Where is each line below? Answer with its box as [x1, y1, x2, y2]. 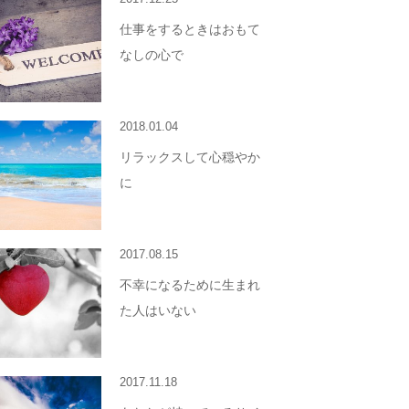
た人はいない [119, 303, 196, 318]
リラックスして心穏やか [119, 150, 260, 164]
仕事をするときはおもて [119, 22, 260, 37]
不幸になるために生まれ [119, 278, 260, 292]
